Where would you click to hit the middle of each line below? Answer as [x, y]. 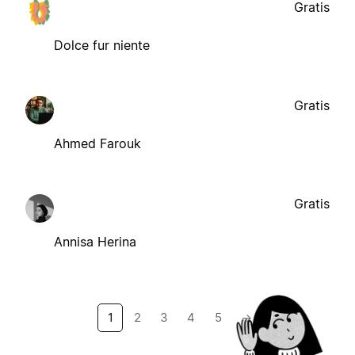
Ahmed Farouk [97, 143]
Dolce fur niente [102, 45]
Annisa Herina [95, 241]
